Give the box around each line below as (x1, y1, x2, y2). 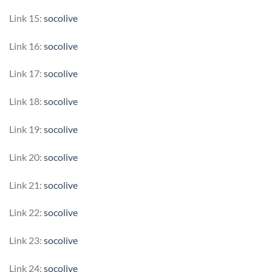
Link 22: (9, 206, 44, 219)
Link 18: (9, 95, 44, 107)
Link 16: (9, 39, 44, 52)
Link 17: (9, 67, 44, 80)
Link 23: (9, 234, 44, 246)
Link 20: (9, 151, 44, 163)
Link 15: (9, 12, 44, 24)
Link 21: (9, 178, 44, 191)
